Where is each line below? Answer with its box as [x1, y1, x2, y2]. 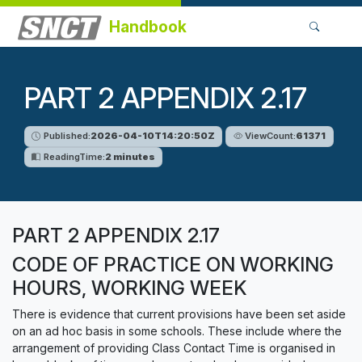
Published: [43, 130, 90, 142]
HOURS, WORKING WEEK [12, 276, 246, 300]
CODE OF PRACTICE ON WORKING [12, 252, 334, 276]
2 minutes [104, 150, 155, 162]
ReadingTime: [43, 150, 105, 162]
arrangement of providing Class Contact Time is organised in [12, 341, 335, 355]
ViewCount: [245, 130, 297, 142]
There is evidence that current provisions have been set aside [12, 307, 346, 321]
